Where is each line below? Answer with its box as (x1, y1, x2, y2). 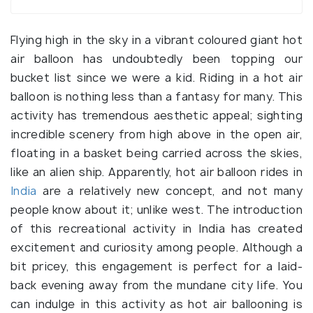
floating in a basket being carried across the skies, (10, 145, 303, 161)
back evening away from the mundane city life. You (10, 277, 303, 293)
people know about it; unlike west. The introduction (10, 202, 303, 217)
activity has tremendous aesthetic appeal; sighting (10, 108, 303, 123)
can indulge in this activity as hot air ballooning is (10, 296, 303, 312)
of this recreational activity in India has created (10, 221, 303, 236)
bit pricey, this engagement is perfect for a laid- (10, 259, 303, 274)
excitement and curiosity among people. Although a (10, 240, 303, 255)
